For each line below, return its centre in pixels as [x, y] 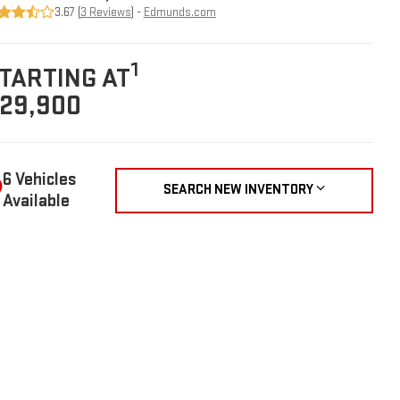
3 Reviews [105, 12]
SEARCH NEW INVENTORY [239, 190]
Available [36, 201]
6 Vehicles [39, 180]
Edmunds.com [179, 12]
